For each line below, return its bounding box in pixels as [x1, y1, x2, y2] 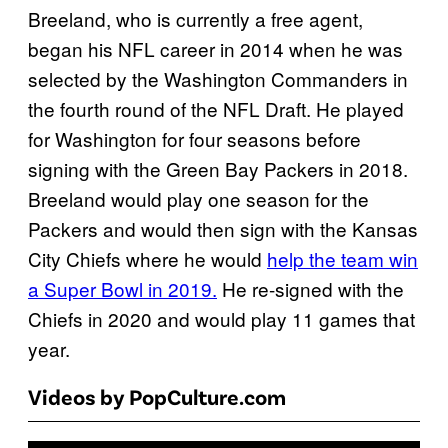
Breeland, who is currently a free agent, [28, 5, 363, 33]
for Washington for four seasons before [28, 125, 361, 153]
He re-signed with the [217, 275, 404, 303]
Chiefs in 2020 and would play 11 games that [28, 305, 415, 333]
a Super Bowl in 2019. [28, 275, 217, 303]
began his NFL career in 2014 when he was [28, 35, 403, 63]
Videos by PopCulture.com [28, 383, 286, 410]
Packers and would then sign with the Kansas [28, 215, 418, 243]
